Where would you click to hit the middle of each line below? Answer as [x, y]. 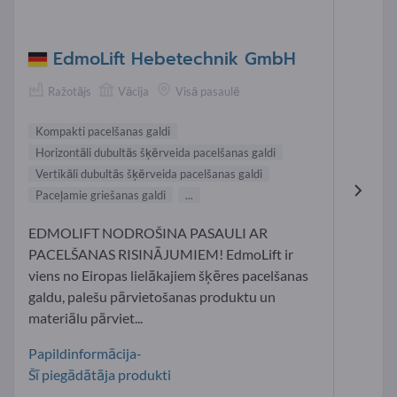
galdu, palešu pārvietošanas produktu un [152, 296]
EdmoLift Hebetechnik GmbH [175, 59]
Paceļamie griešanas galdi [101, 195]
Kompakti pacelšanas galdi [103, 131]
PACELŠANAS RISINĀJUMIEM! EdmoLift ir [161, 253]
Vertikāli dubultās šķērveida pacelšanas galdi [149, 173]
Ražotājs [70, 92]
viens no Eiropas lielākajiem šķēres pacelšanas [168, 275]
